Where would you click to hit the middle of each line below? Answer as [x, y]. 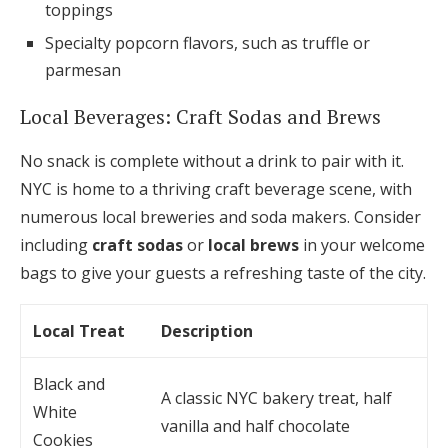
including [56, 245]
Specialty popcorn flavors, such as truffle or [207, 43]
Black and [69, 384]
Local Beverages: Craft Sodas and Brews [200, 117]
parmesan [83, 70]
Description [207, 331]
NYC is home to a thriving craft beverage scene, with [216, 189]
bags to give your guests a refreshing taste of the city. [223, 273]
